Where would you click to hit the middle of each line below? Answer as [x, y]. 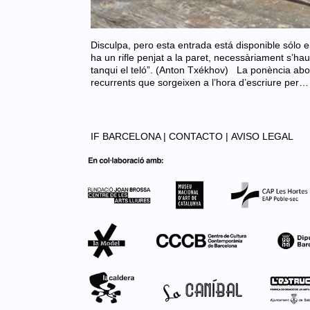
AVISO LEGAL [262, 136]
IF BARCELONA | [128, 136]
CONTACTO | [199, 136]
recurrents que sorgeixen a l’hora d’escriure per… [200, 82]
